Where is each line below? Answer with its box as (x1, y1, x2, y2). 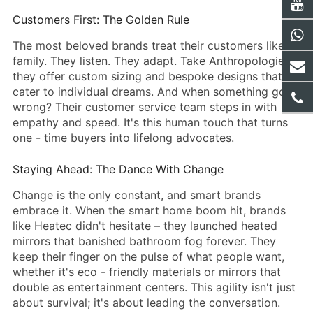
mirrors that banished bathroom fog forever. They (13, 234, 276, 248)
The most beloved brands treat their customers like (13, 38, 284, 52)
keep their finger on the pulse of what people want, (13, 249, 284, 263)
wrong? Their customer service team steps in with (13, 100, 277, 114)
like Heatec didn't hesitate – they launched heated (13, 219, 277, 233)
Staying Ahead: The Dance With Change (13, 162, 224, 176)
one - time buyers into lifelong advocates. (13, 131, 234, 145)
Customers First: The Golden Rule (13, 13, 189, 27)
